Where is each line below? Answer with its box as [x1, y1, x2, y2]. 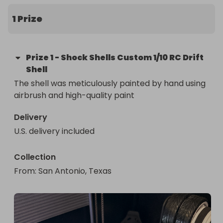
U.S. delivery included [14, 125, 95, 137]
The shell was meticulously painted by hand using [14, 78, 206, 89]
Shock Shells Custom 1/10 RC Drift [61, 52, 204, 63]
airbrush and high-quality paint [14, 90, 134, 101]
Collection [14, 151, 56, 163]
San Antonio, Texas [38, 165, 111, 177]
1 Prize [12, 12, 42, 25]
